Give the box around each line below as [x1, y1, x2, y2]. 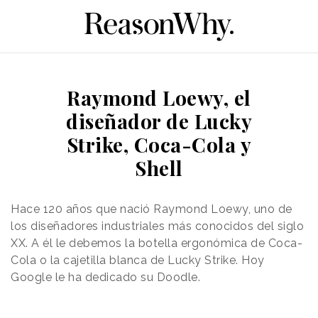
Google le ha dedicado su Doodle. [11, 270, 200, 284]
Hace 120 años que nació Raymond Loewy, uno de [11, 202, 292, 216]
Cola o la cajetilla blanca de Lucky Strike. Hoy [11, 253, 265, 267]
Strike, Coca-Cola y [66, 131, 252, 158]
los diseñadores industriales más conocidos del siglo [11, 219, 304, 233]
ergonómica [180, 236, 248, 250]
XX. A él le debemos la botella [11, 236, 181, 250]
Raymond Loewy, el [67, 84, 251, 111]
